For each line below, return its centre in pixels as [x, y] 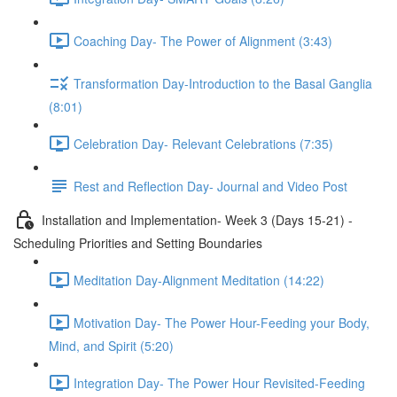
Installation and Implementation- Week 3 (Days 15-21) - [197, 219]
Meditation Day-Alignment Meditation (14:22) [199, 280]
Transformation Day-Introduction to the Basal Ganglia [223, 83]
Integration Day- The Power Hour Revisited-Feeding [219, 382]
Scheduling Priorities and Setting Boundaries [138, 243]
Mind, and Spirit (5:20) [111, 346]
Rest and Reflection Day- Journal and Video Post [210, 186]
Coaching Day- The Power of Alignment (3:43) [203, 40]
